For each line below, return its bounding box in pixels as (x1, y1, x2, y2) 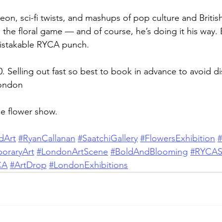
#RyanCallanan (18, 133, 75, 144)
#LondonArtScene (37, 146, 108, 157)
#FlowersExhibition (140, 133, 215, 144)
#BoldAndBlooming (111, 146, 188, 157)
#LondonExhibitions (49, 160, 128, 170)
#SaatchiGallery (78, 133, 138, 144)
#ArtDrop (10, 160, 47, 170)
